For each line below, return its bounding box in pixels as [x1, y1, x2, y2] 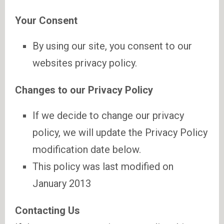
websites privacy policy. [32, 57, 137, 69]
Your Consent [15, 14, 77, 26]
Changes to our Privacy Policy [15, 84, 153, 96]
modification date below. [32, 143, 141, 155]
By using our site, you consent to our [32, 40, 192, 52]
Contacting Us [15, 204, 80, 216]
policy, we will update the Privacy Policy [32, 126, 207, 138]
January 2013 [32, 177, 91, 189]
